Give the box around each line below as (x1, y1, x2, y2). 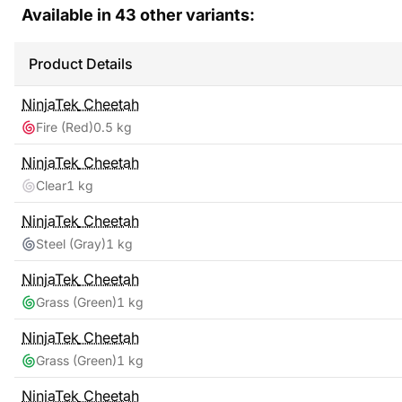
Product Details (29, 55, 133, 73)
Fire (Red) (36, 119, 93, 135)
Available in (22, 5, 115, 24)
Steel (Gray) (36, 236, 106, 251)
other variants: (136, 5, 255, 24)
